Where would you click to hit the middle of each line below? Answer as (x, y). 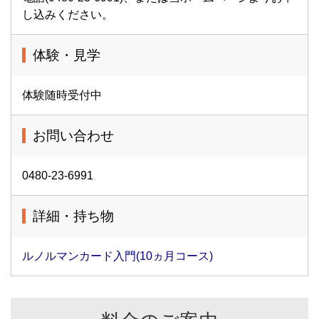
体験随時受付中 (62, 95)
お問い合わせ (73, 136)
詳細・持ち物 (73, 216)
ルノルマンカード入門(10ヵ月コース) (123, 256)
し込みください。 (68, 15)
